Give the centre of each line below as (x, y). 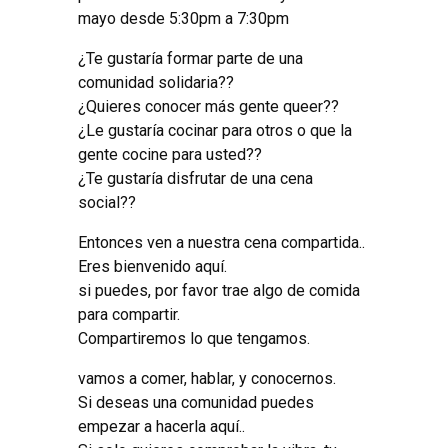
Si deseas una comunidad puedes (196, 402)
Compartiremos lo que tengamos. (194, 338)
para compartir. (129, 314)
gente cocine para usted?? (170, 154)
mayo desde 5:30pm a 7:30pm (183, 18)
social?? (107, 202)
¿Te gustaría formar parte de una (190, 58)
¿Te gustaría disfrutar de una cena (195, 178)
